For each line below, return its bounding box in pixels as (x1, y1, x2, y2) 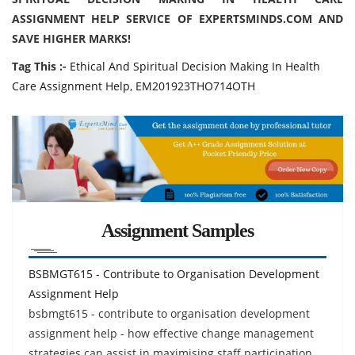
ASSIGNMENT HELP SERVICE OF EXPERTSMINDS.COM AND (12, 11, 343, 26)
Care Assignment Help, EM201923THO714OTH (12, 78, 255, 94)
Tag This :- (12, 59, 67, 74)
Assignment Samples (101, 219, 254, 241)
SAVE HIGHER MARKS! (12, 31, 131, 46)
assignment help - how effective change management (29, 325, 314, 341)
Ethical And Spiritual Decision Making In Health (70, 59, 320, 74)
